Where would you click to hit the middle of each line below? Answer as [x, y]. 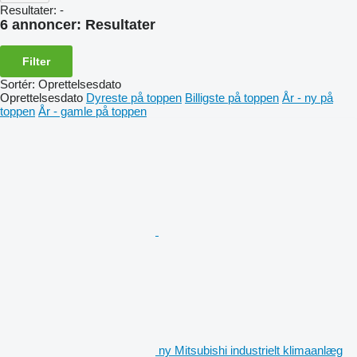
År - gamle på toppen [92, 111]
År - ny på [308, 97]
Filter [36, 61]
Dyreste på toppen [134, 97]
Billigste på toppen [232, 97]
